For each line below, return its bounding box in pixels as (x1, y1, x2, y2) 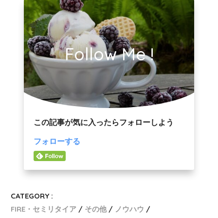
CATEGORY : (11, 191, 54, 200)
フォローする (34, 137, 80, 145)
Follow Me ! (64, 43, 154, 65)
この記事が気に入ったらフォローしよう (34, 118, 174, 127)
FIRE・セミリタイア (11, 204, 77, 214)
